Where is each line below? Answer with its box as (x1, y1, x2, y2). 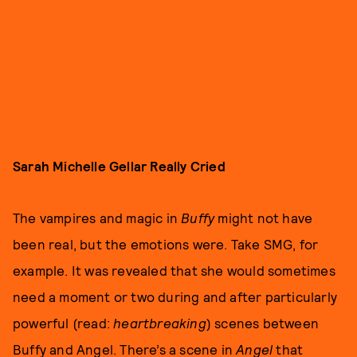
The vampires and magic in (13, 210, 182, 226)
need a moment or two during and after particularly (13, 288, 338, 304)
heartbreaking (113, 315, 206, 331)
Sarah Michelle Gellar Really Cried (13, 158, 226, 174)
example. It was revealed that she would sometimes (13, 262, 335, 278)
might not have (218, 210, 313, 226)
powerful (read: (13, 315, 114, 331)
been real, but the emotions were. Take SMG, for (13, 236, 319, 252)
